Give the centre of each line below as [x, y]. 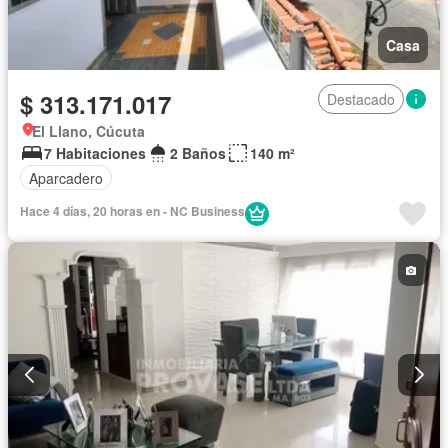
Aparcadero [66, 177]
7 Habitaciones [95, 153]
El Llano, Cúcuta [88, 131]
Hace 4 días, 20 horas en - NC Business [132, 211]
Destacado [361, 99]
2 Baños [198, 153]
